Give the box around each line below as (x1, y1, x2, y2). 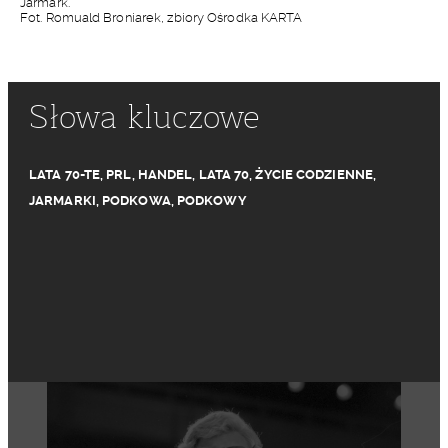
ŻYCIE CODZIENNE (255, 167, 373, 182)
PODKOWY (176, 193, 247, 208)
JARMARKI (29, 193, 96, 208)
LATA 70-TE (29, 167, 100, 182)
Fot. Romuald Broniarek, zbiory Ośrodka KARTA (20, 10, 303, 25)
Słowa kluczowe (29, 93, 260, 143)
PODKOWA (102, 193, 171, 208)
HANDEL (137, 167, 193, 182)
